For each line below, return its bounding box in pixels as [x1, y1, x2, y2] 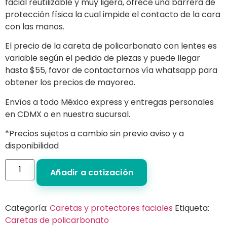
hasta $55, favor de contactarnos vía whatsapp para [5, 64, 217, 77]
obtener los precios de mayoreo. [5, 77, 135, 89]
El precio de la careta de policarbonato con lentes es [5, 40, 217, 52]
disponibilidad [5, 140, 59, 152]
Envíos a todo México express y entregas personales [5, 96, 214, 108]
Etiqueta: [175, 202, 209, 214]
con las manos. [5, 20, 64, 32]
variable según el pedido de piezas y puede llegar [5, 52, 200, 64]
